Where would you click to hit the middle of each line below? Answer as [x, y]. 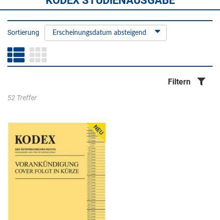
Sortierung [23, 32]
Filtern [179, 82]
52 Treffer [22, 98]
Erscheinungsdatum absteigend [99, 33]
